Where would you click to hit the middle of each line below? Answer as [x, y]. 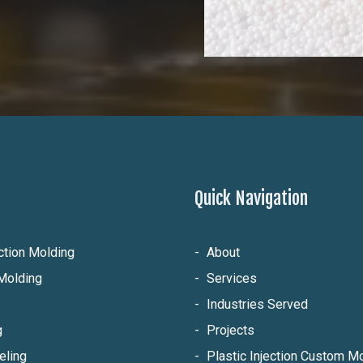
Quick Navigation [251, 198]
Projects [231, 330]
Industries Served [257, 304]
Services [232, 278]
